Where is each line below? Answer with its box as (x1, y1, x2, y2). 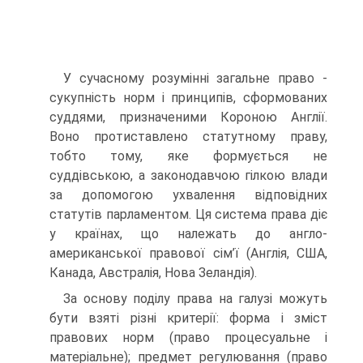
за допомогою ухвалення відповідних (49, 187, 327, 203)
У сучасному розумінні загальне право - (63, 70, 327, 86)
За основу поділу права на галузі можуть (63, 291, 327, 306)
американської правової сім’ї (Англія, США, (49, 246, 327, 261)
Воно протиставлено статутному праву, (49, 129, 327, 144)
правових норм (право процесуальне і (49, 330, 327, 345)
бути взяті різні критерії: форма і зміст (49, 310, 327, 326)
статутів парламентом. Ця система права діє (49, 207, 327, 222)
